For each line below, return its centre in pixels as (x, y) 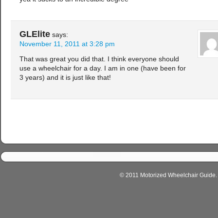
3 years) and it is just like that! (65, 78)
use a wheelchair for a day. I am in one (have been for (103, 69)
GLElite (35, 34)
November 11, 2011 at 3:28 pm (67, 44)
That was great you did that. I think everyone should (99, 59)
